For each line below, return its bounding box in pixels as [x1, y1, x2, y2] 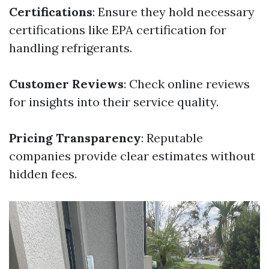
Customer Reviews [9, 76, 124, 92]
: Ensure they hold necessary [92, 4, 255, 20]
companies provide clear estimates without [9, 148, 255, 164]
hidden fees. [9, 166, 77, 182]
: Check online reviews [124, 76, 250, 92]
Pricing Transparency [9, 130, 141, 146]
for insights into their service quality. [9, 94, 219, 110]
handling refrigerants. [9, 40, 132, 56]
